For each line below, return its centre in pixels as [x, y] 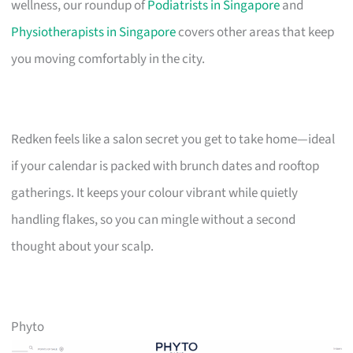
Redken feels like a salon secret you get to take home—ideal [173, 139]
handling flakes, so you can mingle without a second [154, 219]
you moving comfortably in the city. [108, 59]
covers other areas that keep [255, 32]
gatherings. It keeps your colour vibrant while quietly [155, 193]
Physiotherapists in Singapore [94, 32]
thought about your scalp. [83, 246]
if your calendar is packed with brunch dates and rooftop [165, 166]
